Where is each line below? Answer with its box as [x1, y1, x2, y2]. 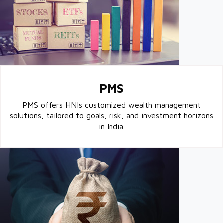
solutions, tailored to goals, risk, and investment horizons [10, 111, 213, 120]
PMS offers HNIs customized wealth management [22, 100, 201, 109]
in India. [98, 122, 125, 131]
